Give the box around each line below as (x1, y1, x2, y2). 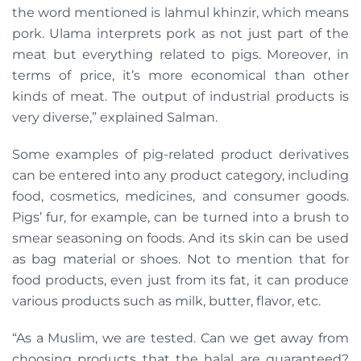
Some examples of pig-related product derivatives (12, 147, 349, 163)
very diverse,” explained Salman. (12, 110, 218, 126)
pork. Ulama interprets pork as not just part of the (12, 26, 349, 42)
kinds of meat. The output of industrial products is (12, 89, 349, 105)
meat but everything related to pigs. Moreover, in (12, 47, 349, 63)
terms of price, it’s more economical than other (12, 68, 349, 84)
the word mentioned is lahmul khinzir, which (12, 5, 301, 21)
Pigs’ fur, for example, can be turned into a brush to (12, 210, 349, 226)
